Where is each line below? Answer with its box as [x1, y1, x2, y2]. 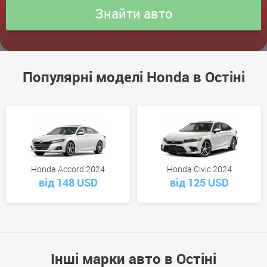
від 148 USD [38, 175, 98, 190]
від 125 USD [169, 175, 229, 190]
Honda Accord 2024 [31, 163, 105, 175]
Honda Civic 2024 [166, 163, 232, 175]
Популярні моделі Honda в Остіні [22, 67, 245, 87]
